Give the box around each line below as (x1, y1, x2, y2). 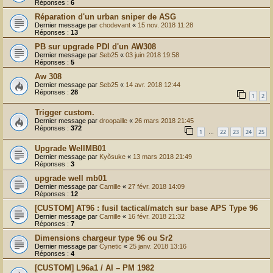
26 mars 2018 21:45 (135, 116, 194, 124)
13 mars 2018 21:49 (133, 152, 192, 160)
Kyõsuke (99, 152, 126, 160)
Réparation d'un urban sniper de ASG (35, 12, 176, 22)
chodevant (99, 21, 130, 29)
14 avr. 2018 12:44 (126, 81, 180, 89)
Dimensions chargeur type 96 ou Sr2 (35, 233, 172, 243)
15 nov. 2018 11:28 (138, 21, 193, 29)
